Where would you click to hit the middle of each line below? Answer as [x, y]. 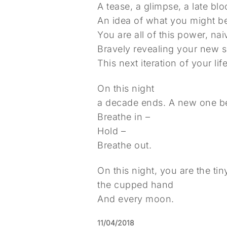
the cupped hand [136, 185]
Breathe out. [124, 145]
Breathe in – [124, 117]
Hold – [111, 131]
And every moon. [136, 199]
